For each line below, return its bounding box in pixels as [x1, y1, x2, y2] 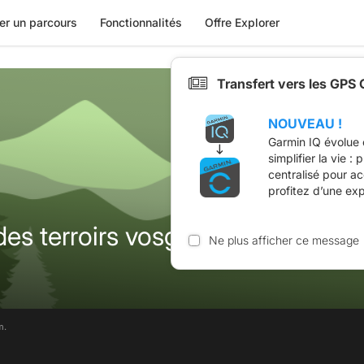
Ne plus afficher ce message [208, 232, 359, 247]
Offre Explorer [204, 15, 279, 29]
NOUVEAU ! [268, 115, 342, 132]
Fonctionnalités [99, 15, 182, 29]
